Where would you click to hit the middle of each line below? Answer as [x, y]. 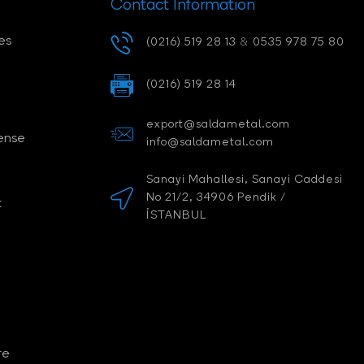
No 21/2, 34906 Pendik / [216, 198]
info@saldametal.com [210, 143]
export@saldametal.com [218, 125]
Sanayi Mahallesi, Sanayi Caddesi [244, 180]
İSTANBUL [176, 216]
